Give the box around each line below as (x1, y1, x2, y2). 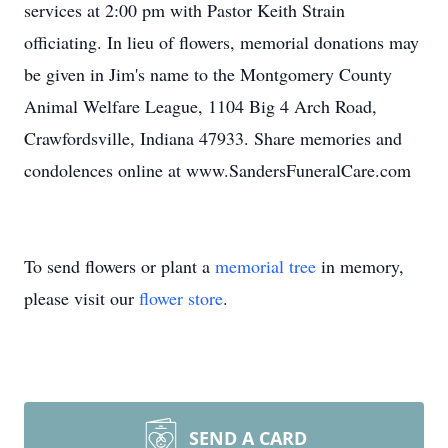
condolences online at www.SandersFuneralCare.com (24, 158, 411, 182)
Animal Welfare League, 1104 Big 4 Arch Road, (24, 94, 377, 118)
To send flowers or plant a (24, 254, 215, 278)
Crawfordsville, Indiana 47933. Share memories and (24, 126, 402, 150)
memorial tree (215, 254, 316, 278)
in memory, (316, 254, 404, 278)
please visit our (24, 286, 139, 310)
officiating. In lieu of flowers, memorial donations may (24, 30, 419, 54)
